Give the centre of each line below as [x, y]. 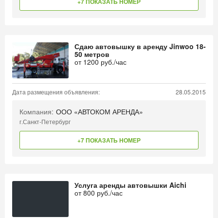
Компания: [36, 111]
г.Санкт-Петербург [45, 121]
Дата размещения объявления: [56, 92]
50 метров [92, 54]
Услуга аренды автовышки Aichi [130, 185]
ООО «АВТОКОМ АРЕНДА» [100, 111]
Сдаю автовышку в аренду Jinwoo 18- [140, 46]
